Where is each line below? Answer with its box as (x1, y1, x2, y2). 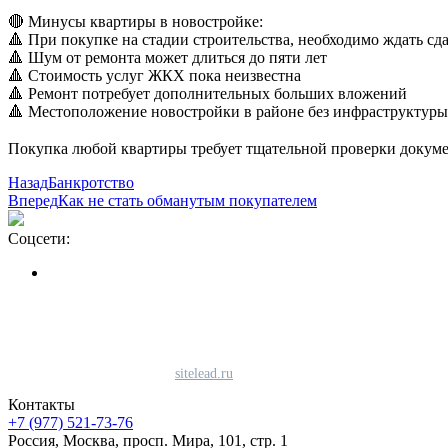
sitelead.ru (175, 365, 233, 381)
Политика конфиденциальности (8, 297, 227, 315)
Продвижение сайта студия (8, 365, 175, 381)
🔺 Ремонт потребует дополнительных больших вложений (8, 84, 407, 102)
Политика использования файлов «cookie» (8, 315, 298, 333)
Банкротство (48, 173, 134, 191)
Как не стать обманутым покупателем (58, 191, 317, 209)
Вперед (8, 191, 58, 209)
